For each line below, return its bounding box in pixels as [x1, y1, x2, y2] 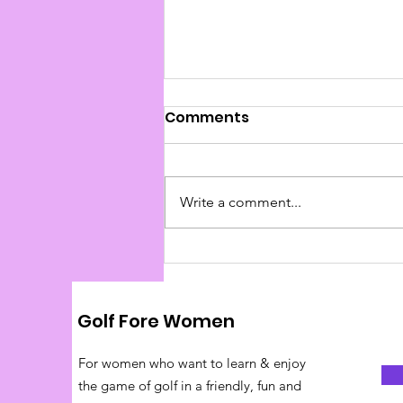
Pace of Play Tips [186, 204, 328, 228]
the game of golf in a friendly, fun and [78, 376, 301, 394]
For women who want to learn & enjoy [78, 354, 306, 372]
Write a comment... [180, 193, 301, 210]
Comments [165, 106, 249, 128]
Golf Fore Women [77, 308, 235, 334]
